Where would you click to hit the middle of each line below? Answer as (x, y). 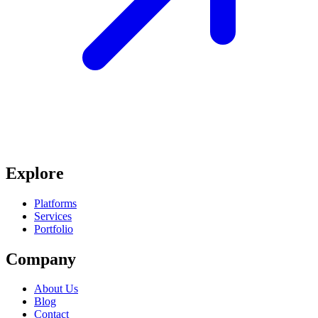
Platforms (55, 203)
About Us (56, 289)
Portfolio (54, 229)
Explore (35, 173)
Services (53, 216)
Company (41, 259)
